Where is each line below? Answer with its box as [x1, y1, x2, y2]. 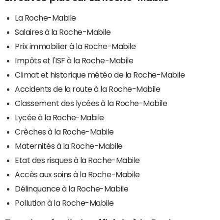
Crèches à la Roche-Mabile [15, 127, 114, 136]
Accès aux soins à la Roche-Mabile [15, 170, 140, 178]
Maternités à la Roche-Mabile [15, 141, 123, 150]
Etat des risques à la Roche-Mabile [15, 156, 140, 164]
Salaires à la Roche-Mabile [15, 27, 111, 36]
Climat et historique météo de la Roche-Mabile [15, 70, 185, 79]
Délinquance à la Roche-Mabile [15, 184, 129, 192]
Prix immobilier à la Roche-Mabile [15, 42, 136, 50]
